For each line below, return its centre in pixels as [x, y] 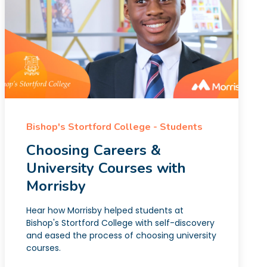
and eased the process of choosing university [121, 235]
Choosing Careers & [94, 150]
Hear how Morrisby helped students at [105, 210]
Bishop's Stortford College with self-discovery [120, 223]
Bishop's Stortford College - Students [114, 127]
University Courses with [106, 168]
